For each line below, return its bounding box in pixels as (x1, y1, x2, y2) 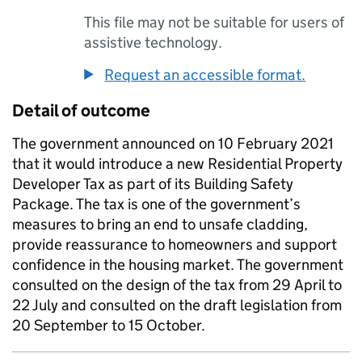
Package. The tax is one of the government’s (12, 195, 301, 213)
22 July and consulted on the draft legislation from (12, 296, 342, 314)
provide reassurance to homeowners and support (12, 235, 337, 254)
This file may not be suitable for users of (84, 13, 345, 32)
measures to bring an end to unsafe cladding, (12, 215, 308, 234)
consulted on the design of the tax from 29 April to (12, 276, 342, 294)
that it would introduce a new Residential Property (12, 154, 343, 173)
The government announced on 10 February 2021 (12, 134, 334, 153)
